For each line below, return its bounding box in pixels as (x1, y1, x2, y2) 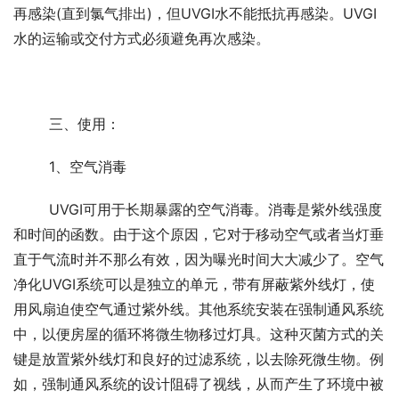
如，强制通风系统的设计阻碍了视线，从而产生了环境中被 (13, 374, 384, 393)
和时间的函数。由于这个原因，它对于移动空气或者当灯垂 (13, 224, 384, 243)
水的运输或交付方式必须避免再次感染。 (13, 28, 270, 47)
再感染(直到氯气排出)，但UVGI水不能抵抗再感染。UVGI (13, 4, 377, 22)
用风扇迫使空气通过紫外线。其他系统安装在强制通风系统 (13, 299, 384, 318)
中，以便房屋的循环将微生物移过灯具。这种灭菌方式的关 (13, 324, 384, 343)
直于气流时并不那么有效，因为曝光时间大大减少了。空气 (13, 249, 384, 268)
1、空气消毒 (49, 157, 126, 175)
